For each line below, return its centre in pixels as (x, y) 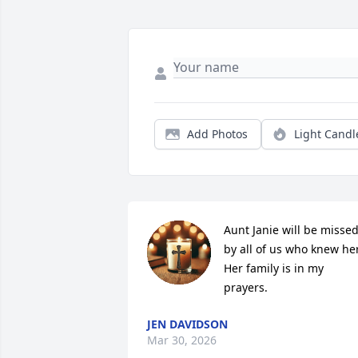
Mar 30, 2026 (182, 340)
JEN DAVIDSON (187, 324)
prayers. (246, 288)
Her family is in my (274, 268)
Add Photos (217, 134)
